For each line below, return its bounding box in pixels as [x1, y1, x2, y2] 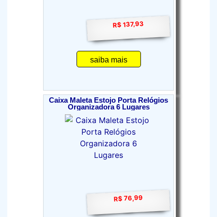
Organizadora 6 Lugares [67, 103, 150, 111]
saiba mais [90, 56, 127, 64]
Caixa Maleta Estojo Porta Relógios [49, 96, 168, 104]
